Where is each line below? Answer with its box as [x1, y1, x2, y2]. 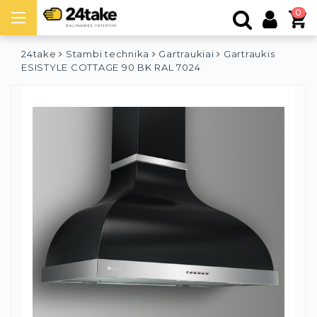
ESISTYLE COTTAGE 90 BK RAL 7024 [21, 62, 201, 73]
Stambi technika [65, 48, 149, 59]
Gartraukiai [158, 48, 214, 59]
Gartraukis [223, 48, 275, 59]
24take [21, 48, 57, 59]
